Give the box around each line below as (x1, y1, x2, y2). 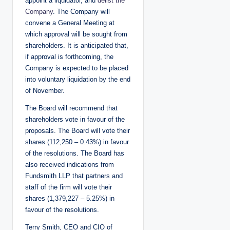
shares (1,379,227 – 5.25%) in (25, 194, 114, 202)
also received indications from (25, 160, 114, 168)
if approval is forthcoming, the (25, 52, 113, 61)
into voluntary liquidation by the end (25, 75, 130, 83)
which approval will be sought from (25, 30, 127, 38)
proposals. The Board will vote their (25, 126, 130, 135)
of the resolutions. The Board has (25, 149, 124, 157)
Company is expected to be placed (25, 64, 128, 72)
